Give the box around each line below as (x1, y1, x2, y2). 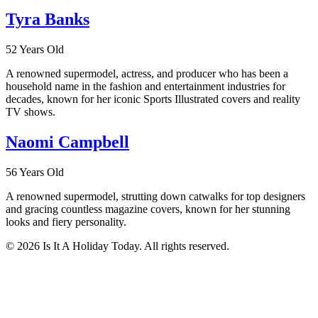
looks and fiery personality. (6, 215, 126, 228)
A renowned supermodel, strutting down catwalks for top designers (6, 190, 305, 202)
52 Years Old (6, 43, 64, 56)
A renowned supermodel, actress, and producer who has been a (6, 67, 288, 80)
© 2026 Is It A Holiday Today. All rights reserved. (6, 239, 229, 252)
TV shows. (6, 106, 55, 119)
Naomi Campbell (6, 133, 129, 152)
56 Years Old (6, 165, 64, 178)
